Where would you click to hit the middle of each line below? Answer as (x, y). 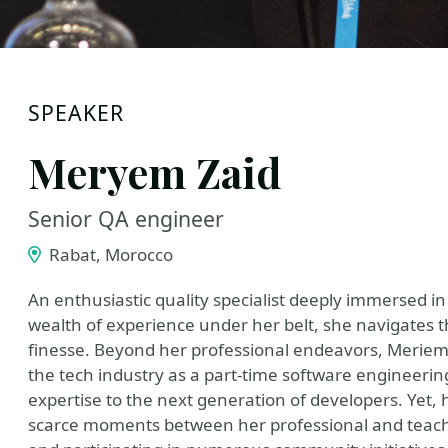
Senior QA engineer (126, 218)
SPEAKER (76, 112)
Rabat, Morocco (108, 254)
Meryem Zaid (154, 171)
